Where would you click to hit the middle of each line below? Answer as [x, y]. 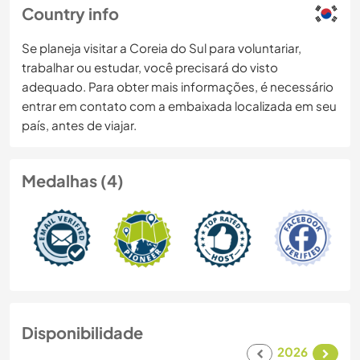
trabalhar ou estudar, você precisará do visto [150, 67]
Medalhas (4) [73, 181]
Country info [70, 14]
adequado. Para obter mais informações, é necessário [178, 87]
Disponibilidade [82, 333]
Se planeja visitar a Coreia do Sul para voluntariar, [162, 48]
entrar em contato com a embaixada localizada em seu [179, 106]
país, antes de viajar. [79, 125]
